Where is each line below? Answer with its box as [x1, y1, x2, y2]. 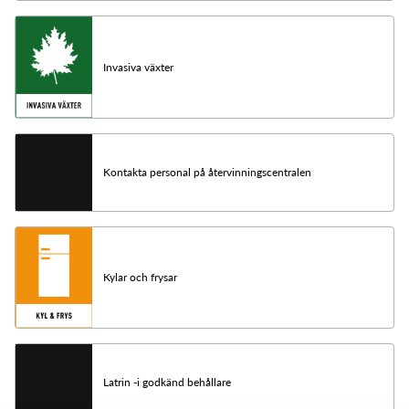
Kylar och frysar [103, 270, 177, 285]
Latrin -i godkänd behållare [103, 375, 231, 390]
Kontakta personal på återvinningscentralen [103, 164, 311, 179]
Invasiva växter [103, 59, 173, 74]
